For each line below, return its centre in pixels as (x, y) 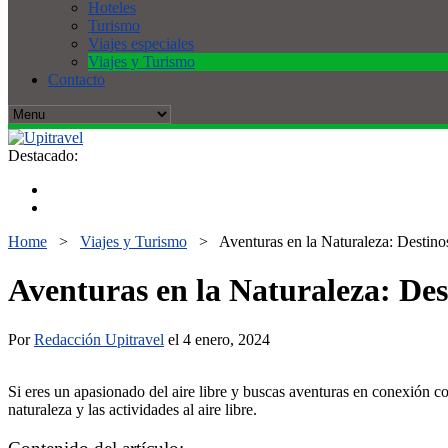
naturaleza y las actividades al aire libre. (132, 409)
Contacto (76, 79)
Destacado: (43, 155)
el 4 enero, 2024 (217, 339)
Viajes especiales (141, 43)
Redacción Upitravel (99, 339)
